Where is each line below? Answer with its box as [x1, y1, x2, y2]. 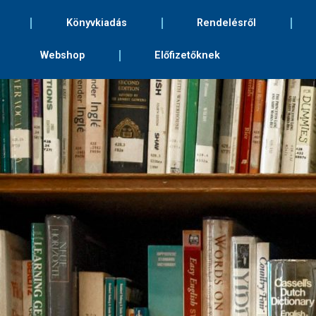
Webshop [39, 49, 85, 61]
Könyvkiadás [66, 17, 127, 29]
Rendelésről [197, 17, 257, 29]
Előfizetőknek [154, 49, 221, 61]
